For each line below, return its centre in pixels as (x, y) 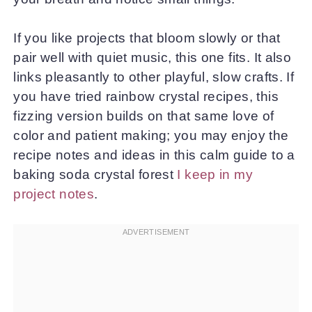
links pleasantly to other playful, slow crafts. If (154, 77)
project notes (54, 194)
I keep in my (215, 174)
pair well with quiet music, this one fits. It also (153, 57)
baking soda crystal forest (95, 174)
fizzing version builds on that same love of (144, 116)
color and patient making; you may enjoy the (151, 135)
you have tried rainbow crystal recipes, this (146, 96)
